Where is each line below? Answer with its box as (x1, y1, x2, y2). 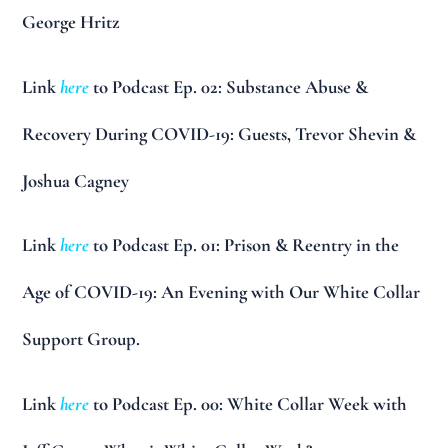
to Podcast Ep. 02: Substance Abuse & (89, 75, 369, 98)
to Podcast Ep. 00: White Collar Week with (89, 392, 408, 415)
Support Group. (22, 328, 141, 351)
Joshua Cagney (22, 169, 130, 192)
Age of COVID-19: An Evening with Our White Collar (22, 281, 421, 304)
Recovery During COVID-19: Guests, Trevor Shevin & (22, 122, 417, 145)
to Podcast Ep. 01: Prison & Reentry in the (89, 234, 400, 257)
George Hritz (22, 11, 121, 34)
